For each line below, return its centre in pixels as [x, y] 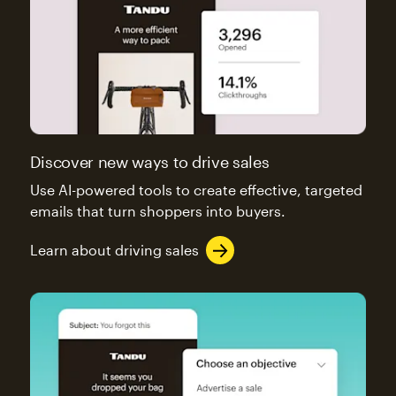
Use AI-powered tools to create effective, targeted [196, 190]
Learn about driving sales [114, 250]
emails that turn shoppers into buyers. [157, 211]
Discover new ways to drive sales [149, 162]
